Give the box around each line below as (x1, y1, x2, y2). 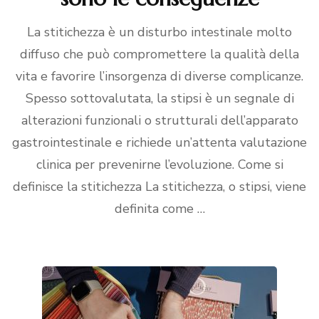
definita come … (114, 200, 205, 217)
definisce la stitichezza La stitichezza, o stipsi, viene (13, 178, 306, 195)
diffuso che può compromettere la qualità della (20, 46, 299, 63)
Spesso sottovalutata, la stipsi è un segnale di (25, 90, 294, 107)
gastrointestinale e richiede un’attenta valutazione (12, 134, 307, 151)
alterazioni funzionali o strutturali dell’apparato (21, 112, 298, 129)
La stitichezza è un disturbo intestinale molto (27, 23, 292, 41)
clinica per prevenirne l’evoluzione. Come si (36, 156, 283, 173)
